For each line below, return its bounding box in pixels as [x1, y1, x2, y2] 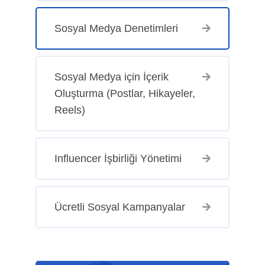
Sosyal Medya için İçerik [54, 70, 169, 83]
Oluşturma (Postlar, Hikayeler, [54, 87, 195, 99]
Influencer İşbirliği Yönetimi [54, 152, 182, 164]
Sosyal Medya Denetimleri [54, 22, 178, 34]
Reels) [54, 104, 85, 116]
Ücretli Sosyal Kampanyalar [54, 201, 185, 213]
